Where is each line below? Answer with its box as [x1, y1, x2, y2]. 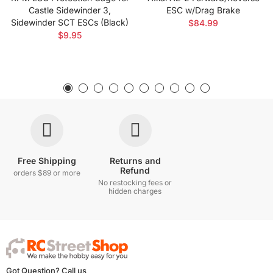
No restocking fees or [98, 178, 172, 188]
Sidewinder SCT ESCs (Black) [11, 17, 129, 28]
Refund [120, 165, 151, 176]
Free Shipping [18, 155, 77, 166]
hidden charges [108, 186, 162, 196]
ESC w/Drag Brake [166, 5, 240, 16]
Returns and [109, 155, 161, 166]
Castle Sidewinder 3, [29, 5, 111, 16]
